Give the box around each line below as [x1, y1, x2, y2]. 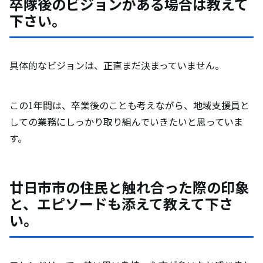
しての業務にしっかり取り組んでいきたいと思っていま [9, 114, 243, 129]
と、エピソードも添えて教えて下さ [9, 193, 233, 214]
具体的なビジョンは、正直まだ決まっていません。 [9, 58, 224, 73]
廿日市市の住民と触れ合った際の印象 [9, 177, 249, 198]
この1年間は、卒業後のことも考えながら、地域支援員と [9, 98, 249, 113]
